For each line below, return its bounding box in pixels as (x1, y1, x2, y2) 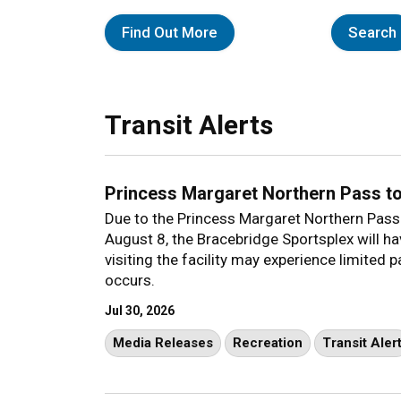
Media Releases (113, 334, 213, 351)
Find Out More (122, 22, 218, 41)
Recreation (233, 334, 303, 351)
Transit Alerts (105, 108, 273, 141)
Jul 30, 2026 (105, 303, 175, 318)
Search (348, 22, 397, 41)
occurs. (105, 270, 155, 289)
